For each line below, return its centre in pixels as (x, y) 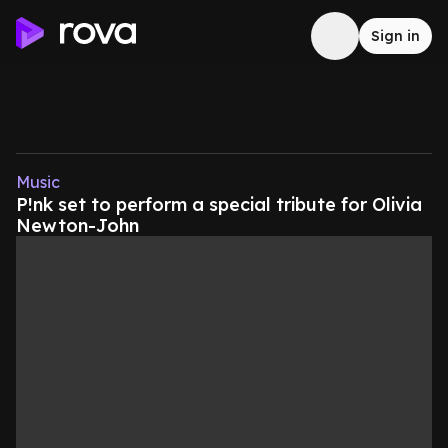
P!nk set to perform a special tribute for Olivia (219, 204)
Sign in (395, 36)
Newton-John (77, 225)
